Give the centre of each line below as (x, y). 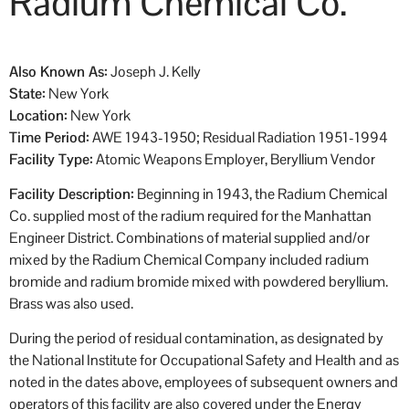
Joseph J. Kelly (154, 71)
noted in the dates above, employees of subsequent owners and (204, 383)
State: (27, 93)
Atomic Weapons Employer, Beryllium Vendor (234, 159)
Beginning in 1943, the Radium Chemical (261, 194)
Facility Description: (72, 194)
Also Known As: (58, 71)
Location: (38, 115)
